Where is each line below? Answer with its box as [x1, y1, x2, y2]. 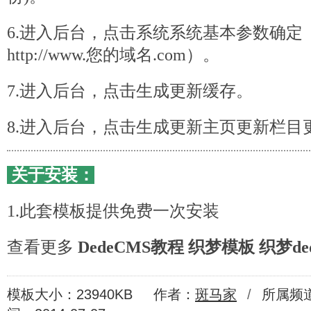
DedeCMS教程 [78, 238, 184, 256]
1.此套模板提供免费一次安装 [7, 202, 219, 220]
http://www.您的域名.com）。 [7, 46, 219, 64]
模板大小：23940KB [7, 287, 133, 302]
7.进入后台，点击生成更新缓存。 [7, 82, 253, 100]
